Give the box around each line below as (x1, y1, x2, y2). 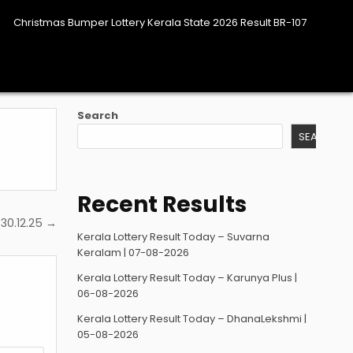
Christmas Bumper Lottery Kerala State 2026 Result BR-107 (13, 15, 307, 30)
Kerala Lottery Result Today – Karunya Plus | (77, 269, 298, 285)
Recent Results (77, 188, 247, 220)
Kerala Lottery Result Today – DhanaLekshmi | (77, 310, 307, 326)
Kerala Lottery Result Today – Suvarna (77, 229, 270, 244)
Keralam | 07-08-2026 (77, 244, 190, 260)
